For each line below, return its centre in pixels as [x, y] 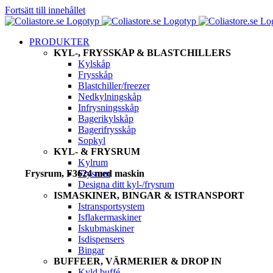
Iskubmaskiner [106, 228]
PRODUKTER [59, 42]
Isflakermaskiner [110, 217]
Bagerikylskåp [106, 119]
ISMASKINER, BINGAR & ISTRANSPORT [149, 195]
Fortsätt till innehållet [45, 10]
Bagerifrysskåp [107, 129]
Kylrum [93, 162]
